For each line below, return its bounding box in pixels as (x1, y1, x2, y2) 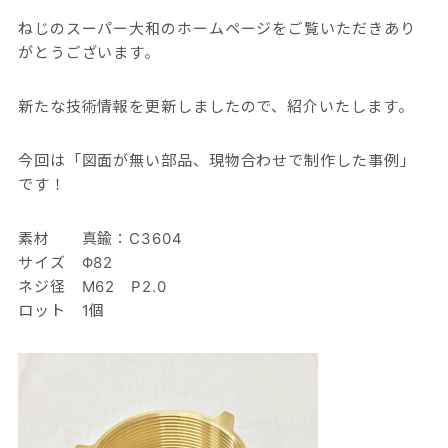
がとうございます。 (17, 43, 161, 62)
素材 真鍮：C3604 (17, 229, 183, 248)
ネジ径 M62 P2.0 (17, 277, 167, 296)
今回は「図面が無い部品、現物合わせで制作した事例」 (17, 151, 416, 170)
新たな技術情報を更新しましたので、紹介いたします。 (17, 97, 414, 116)
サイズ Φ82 (17, 253, 114, 272)
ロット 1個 (17, 301, 106, 320)
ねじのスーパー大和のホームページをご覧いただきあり (17, 19, 416, 38)
